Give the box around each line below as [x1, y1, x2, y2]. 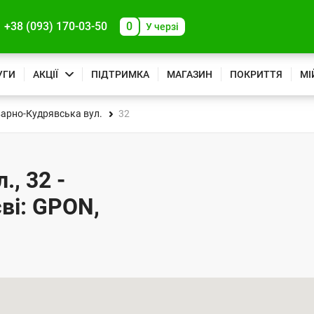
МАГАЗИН [167, 68, 212, 80]
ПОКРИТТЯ [230, 68, 282, 80]
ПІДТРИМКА [91, 68, 149, 80]
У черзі [146, 21, 179, 32]
